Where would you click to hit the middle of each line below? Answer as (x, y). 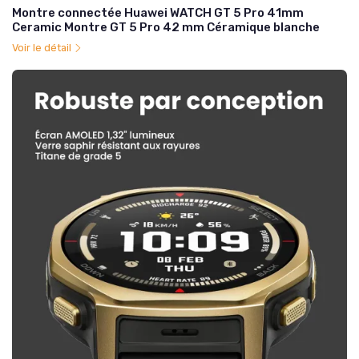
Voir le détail (43, 48)
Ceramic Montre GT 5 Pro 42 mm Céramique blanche (166, 28)
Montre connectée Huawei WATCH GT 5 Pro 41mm (158, 13)
